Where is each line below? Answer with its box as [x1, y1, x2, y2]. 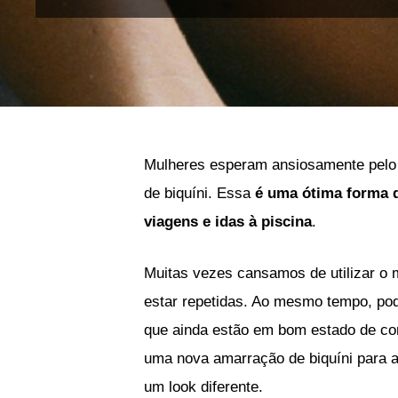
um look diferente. [144, 378, 263, 395]
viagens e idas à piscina [144, 213, 312, 231]
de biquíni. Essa [144, 185, 255, 203]
